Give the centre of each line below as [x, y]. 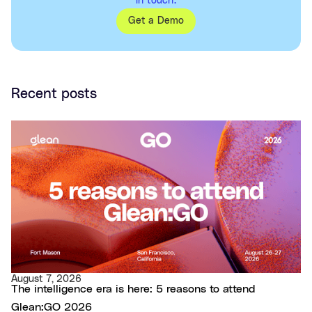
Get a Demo [156, 21]
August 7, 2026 [46, 280]
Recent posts [54, 94]
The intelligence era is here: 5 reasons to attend [133, 289]
